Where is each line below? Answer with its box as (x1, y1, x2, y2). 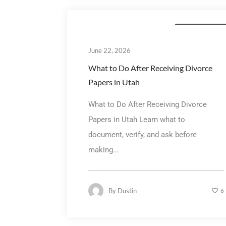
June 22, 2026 (88, 46, 131, 54)
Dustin (117, 186, 137, 195)
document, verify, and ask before (88, 130, 197, 139)
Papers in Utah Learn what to (88, 115, 185, 124)
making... (88, 145, 119, 154)
